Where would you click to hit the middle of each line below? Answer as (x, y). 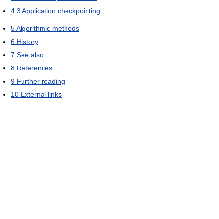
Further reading (41, 81)
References (34, 68)
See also (30, 55)
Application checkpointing (61, 11)
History (27, 42)
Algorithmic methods (48, 29)
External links (41, 95)
